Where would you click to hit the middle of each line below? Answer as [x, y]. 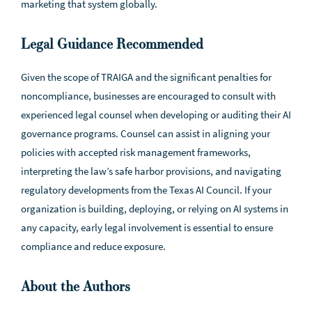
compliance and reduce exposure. [93, 246]
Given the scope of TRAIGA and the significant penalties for [146, 77]
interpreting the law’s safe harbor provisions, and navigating [151, 171]
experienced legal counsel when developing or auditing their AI [156, 115]
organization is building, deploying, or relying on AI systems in [155, 209]
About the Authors [76, 286]
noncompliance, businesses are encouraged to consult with [148, 96]
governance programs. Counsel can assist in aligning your [146, 133]
